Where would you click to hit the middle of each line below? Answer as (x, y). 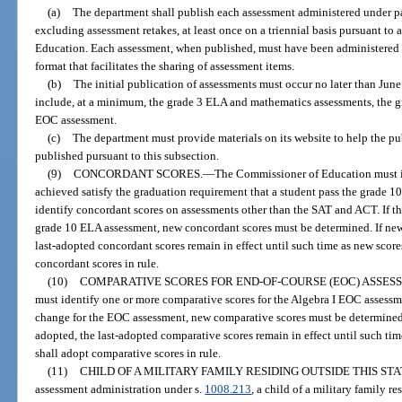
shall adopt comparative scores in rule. (128, 354)
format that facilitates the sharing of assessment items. (165, 66)
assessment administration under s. (120, 389)
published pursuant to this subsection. (127, 156)
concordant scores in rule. (97, 264)
